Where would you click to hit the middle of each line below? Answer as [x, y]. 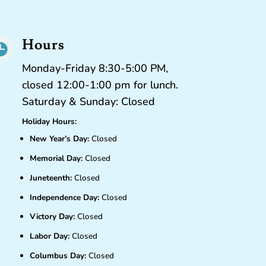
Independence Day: [65, 197]
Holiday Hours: [49, 121]
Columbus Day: [58, 255]
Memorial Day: [56, 159]
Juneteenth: [51, 178]
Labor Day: [50, 236]
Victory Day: [54, 217]
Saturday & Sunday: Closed [89, 101]
